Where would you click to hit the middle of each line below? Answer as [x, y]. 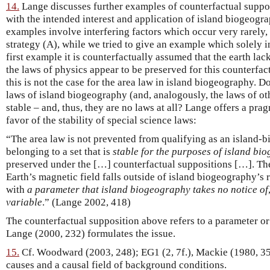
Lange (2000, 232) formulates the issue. [91, 233]
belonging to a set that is [59, 151]
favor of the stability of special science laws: [101, 120]
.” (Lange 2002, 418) [86, 202]
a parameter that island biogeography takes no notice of [148, 189]
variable [24, 202]
